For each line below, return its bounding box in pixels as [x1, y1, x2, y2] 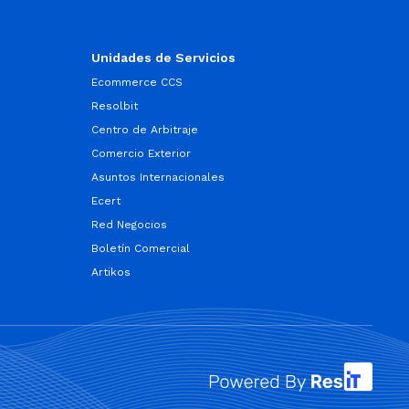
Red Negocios [90, 218, 167, 231]
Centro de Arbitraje [90, 123, 198, 136]
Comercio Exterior [90, 147, 191, 160]
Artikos [90, 266, 131, 278]
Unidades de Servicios [90, 50, 236, 65]
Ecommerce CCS [90, 76, 183, 89]
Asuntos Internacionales [90, 171, 225, 184]
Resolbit [90, 100, 138, 112]
